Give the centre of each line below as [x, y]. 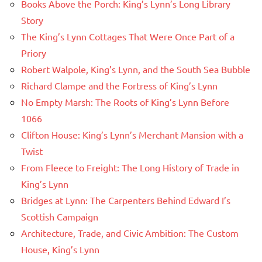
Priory [34, 53]
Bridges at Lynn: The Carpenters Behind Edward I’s [126, 200]
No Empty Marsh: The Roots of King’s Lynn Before [125, 102]
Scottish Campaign [60, 217]
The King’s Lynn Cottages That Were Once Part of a [128, 37]
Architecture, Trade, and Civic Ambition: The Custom [130, 233]
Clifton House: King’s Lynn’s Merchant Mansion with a [132, 135]
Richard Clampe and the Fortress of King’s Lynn [119, 86]
